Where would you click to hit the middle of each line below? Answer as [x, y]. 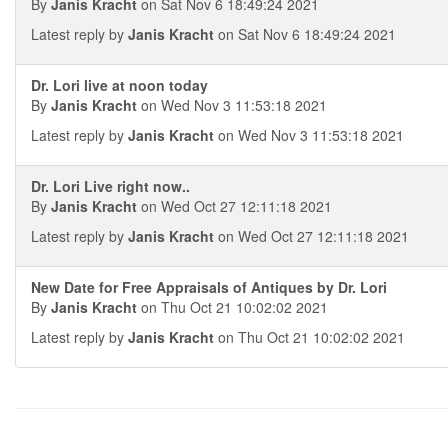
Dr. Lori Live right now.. [110, 186]
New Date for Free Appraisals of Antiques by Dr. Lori [209, 287]
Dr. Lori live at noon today [119, 85]
